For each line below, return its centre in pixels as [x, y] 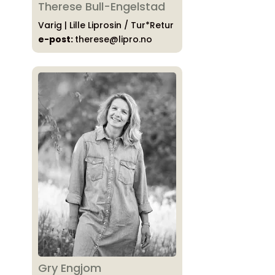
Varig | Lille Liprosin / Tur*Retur [106, 25]
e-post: [56, 40]
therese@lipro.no [113, 40]
